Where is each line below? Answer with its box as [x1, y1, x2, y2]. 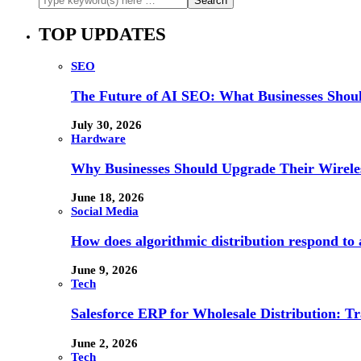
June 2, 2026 [71, 336, 138, 350]
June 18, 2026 [71, 191, 144, 205]
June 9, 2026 [71, 263, 138, 277]
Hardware [71, 132, 126, 146]
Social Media [71, 205, 139, 218]
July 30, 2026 [71, 118, 142, 132]
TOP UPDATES [39, 23, 166, 44]
